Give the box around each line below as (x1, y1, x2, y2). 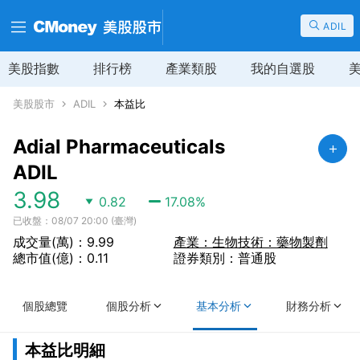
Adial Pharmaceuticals (13, 135, 225, 158)
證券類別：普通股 (173, 250, 276, 266)
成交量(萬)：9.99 (13, 234, 114, 250)
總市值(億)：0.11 (13, 250, 108, 266)
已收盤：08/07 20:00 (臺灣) (13, 215, 137, 227)
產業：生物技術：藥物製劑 (173, 234, 328, 250)
